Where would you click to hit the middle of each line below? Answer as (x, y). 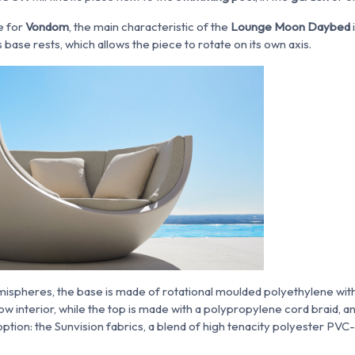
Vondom (47, 26)
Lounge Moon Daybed (290, 26)
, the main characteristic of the (150, 26)
